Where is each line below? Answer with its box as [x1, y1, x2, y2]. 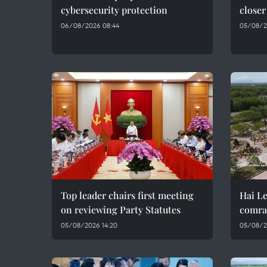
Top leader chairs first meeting [61, 189, 194, 201]
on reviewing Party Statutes [61, 203, 181, 216]
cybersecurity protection [61, 4, 167, 16]
